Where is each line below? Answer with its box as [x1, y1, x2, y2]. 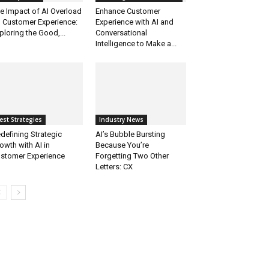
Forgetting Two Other [95, 151, 169, 161]
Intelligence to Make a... [95, 39, 177, 49]
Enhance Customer [95, 7, 160, 16]
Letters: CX [95, 162, 133, 172]
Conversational [95, 28, 147, 38]
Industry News [98, 115, 144, 124]
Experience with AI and [95, 17, 174, 27]
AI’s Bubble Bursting [95, 130, 165, 139]
